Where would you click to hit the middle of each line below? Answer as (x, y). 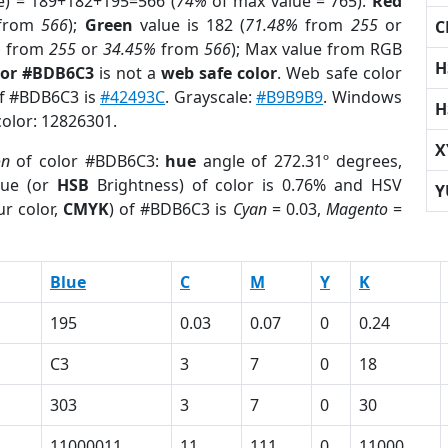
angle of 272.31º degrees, (299, 161)
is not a (127, 73)
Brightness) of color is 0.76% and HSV (245, 185)
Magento (356, 209)
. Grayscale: (211, 97)
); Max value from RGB (316, 49)
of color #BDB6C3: (87, 161)
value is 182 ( (189, 25)
